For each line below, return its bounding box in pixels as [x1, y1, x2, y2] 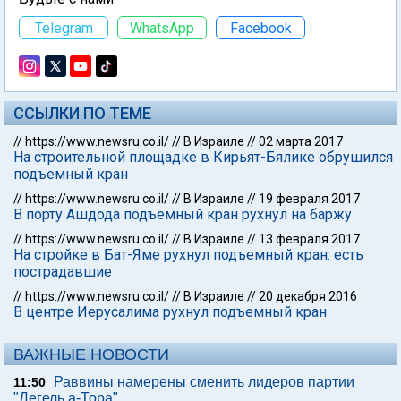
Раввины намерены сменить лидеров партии [54, 374, 354, 389]
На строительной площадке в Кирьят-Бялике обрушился [13, 149, 393, 166]
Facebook [229, 19, 292, 37]
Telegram [34, 19, 93, 37]
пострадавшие [13, 263, 112, 280]
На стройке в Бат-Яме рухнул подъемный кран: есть [13, 246, 363, 263]
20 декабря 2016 [259, 289, 357, 303]
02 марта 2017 [259, 134, 343, 149]
